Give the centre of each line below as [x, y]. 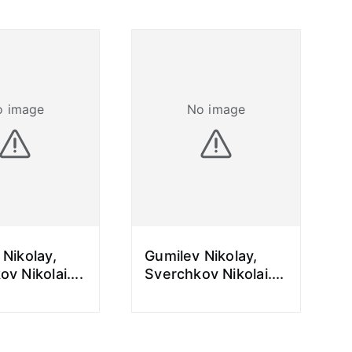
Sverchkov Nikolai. [208, 274]
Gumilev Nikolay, [201, 256]
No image [216, 109]
